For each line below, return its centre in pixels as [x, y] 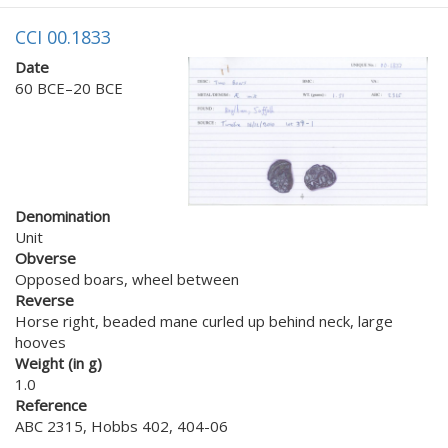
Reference [51, 405]
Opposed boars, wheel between [127, 279]
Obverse [45, 258]
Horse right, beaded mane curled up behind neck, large [204, 321]
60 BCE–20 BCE [69, 87]
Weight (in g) [58, 363]
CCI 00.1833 [63, 36]
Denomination [62, 216]
